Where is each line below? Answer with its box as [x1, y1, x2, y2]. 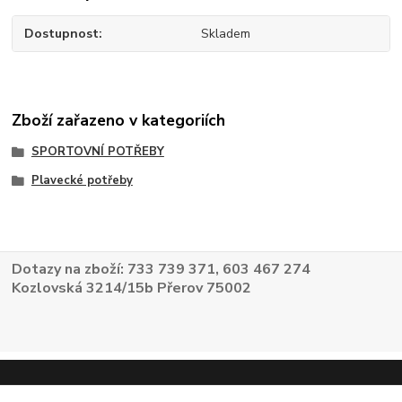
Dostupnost [24, 24, 100, 42]
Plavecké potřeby [31, 172, 133, 189]
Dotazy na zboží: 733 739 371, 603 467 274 [12, 258, 311, 279]
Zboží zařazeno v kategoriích [12, 109, 226, 132]
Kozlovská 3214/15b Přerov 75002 [12, 277, 252, 298]
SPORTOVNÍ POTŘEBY [31, 144, 164, 161]
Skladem [200, 24, 250, 42]
